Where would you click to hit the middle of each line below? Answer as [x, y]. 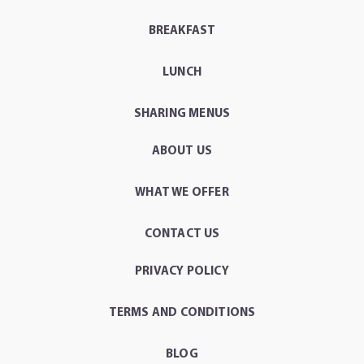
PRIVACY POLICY [182, 272]
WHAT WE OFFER [182, 193]
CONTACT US [182, 234]
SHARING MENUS [182, 114]
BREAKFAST [182, 31]
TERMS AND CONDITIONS [182, 313]
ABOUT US [182, 152]
